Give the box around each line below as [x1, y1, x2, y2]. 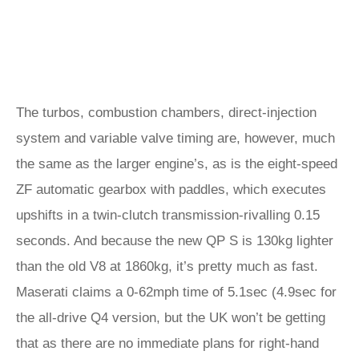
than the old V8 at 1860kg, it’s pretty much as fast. [16, 259, 318, 274]
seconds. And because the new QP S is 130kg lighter [16, 233, 333, 248]
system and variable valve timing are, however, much [16, 131, 335, 146]
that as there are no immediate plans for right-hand [16, 336, 319, 351]
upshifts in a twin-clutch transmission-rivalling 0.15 [16, 208, 320, 223]
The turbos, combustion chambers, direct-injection [16, 105, 317, 120]
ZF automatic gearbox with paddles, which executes [16, 182, 326, 197]
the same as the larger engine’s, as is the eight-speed [16, 156, 337, 171]
